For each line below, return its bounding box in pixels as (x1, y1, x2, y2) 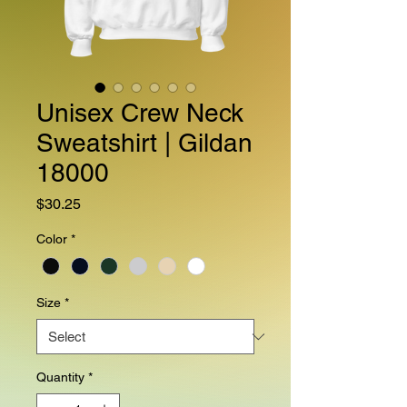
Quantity (36, 370, 84, 385)
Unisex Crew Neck (36, 98, 243, 127)
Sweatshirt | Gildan (36, 128, 253, 157)
